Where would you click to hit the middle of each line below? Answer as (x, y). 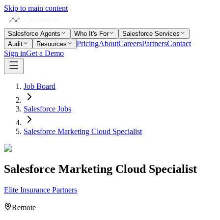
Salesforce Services (151, 34)
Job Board (40, 86)
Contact (179, 43)
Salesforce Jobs (47, 109)
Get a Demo (45, 53)
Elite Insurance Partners (41, 190)
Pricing (88, 43)
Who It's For (91, 34)
